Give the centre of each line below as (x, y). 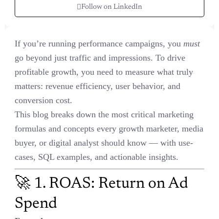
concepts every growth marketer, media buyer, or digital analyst (102, 105)
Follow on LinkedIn (112, 7)
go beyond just (189, 34)
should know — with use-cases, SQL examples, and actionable (102, 119)
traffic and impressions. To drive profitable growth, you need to (102, 48)
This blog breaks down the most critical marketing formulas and (103, 90)
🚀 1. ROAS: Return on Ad (92, 151)
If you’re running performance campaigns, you (78, 34)
